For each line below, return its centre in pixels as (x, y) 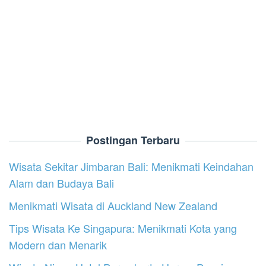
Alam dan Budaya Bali (61, 183)
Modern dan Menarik (58, 245)
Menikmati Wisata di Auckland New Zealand (113, 206)
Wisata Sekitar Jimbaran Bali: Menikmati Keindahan (131, 167)
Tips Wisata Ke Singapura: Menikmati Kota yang (123, 228)
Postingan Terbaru (133, 140)
